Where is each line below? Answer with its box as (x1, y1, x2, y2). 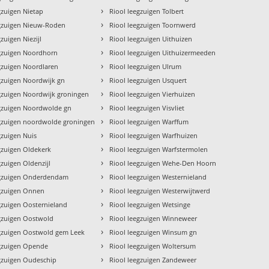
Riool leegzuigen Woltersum (109, 241, 196, 250)
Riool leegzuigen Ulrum (109, 61, 182, 71)
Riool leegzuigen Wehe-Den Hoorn (109, 158, 217, 168)
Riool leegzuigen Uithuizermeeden (109, 47, 216, 57)
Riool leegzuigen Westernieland (109, 172, 207, 181)
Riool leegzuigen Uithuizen (109, 34, 193, 43)
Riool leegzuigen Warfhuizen (109, 130, 198, 140)
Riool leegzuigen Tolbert (109, 6, 184, 16)
